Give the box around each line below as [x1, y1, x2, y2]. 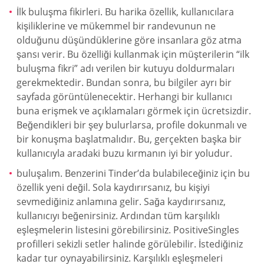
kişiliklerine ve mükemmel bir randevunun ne [16, 19, 216, 32]
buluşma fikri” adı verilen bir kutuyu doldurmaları [16, 61, 235, 75]
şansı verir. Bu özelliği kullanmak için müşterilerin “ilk [16, 47, 249, 61]
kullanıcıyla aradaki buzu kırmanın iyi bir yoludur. [16, 146, 232, 160]
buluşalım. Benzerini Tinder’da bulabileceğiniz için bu [16, 166, 250, 180]
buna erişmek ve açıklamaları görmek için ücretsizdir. [16, 104, 251, 117]
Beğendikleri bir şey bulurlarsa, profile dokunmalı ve [16, 118, 247, 131]
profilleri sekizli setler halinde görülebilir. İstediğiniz [16, 237, 243, 250]
